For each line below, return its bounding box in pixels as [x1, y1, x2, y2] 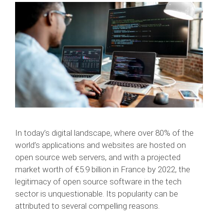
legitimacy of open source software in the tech [15, 176, 182, 186]
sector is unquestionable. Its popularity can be [15, 188, 179, 199]
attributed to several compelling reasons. [15, 200, 160, 211]
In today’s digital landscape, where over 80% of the [15, 127, 194, 138]
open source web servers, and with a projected [15, 152, 181, 162]
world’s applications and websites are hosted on [15, 140, 186, 150]
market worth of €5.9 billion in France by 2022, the [15, 164, 191, 174]
